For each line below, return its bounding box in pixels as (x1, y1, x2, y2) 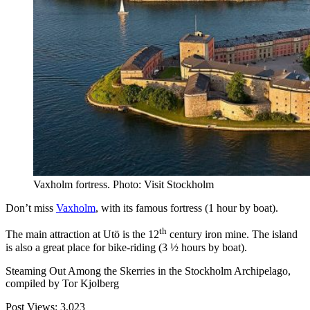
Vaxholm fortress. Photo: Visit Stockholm (33, 179, 214, 191)
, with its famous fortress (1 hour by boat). (95, 202, 278, 215)
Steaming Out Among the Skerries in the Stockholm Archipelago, (6, 264, 291, 277)
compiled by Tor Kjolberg (6, 277, 119, 289)
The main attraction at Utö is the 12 (6, 228, 159, 241)
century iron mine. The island (167, 228, 298, 241)
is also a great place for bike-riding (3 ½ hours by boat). (6, 241, 247, 253)
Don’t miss (6, 202, 56, 215)
